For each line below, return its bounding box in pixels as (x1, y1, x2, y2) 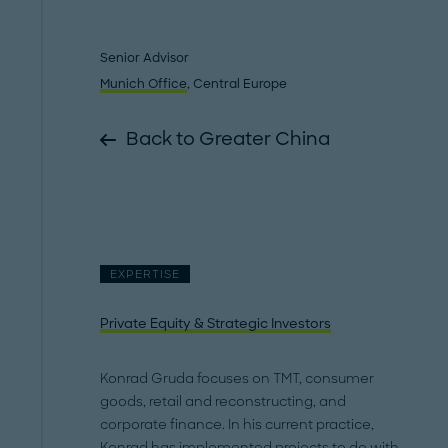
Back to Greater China (126, 127, 331, 151)
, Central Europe (187, 76, 288, 92)
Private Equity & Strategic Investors (100, 315, 332, 332)
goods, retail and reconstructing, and (100, 393, 347, 410)
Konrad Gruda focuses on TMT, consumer (100, 370, 375, 387)
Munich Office (100, 76, 188, 92)
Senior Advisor (100, 50, 190, 66)
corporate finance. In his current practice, (100, 416, 375, 433)
